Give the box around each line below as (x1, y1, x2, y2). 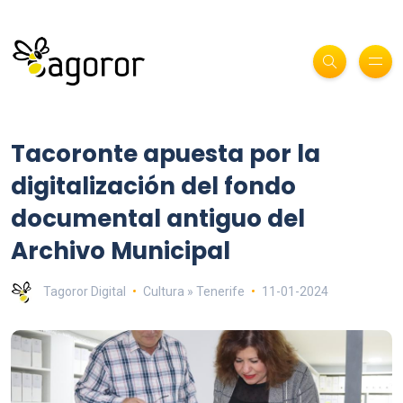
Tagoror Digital (43, 283, 126, 299)
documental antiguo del (11, 201, 305, 235)
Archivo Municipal (11, 234, 230, 267)
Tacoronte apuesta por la (11, 137, 320, 170)
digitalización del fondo (11, 169, 296, 202)
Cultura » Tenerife (142, 283, 245, 299)
